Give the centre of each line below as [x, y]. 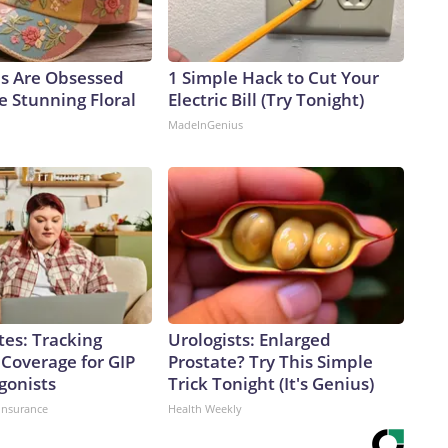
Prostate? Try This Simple [270, 362]
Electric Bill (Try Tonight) [266, 100]
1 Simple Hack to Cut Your [273, 78]
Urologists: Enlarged [249, 340]
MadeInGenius [205, 125]
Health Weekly [205, 409]
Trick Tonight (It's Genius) [271, 384]
